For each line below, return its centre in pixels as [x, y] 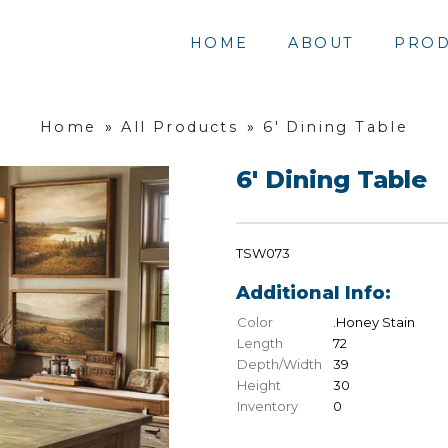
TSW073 [263, 253]
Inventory [267, 406]
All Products [180, 127]
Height [259, 385]
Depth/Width [279, 364]
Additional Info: [313, 293]
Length [260, 343]
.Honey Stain [374, 322]
